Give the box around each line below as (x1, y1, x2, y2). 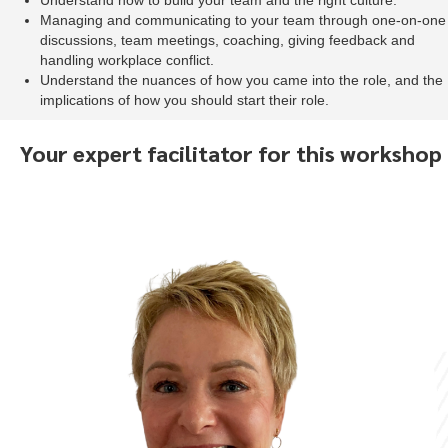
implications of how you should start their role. (40, 92, 329, 109)
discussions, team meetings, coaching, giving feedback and (40, 32, 415, 49)
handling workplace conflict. (40, 52, 214, 69)
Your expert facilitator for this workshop (20, 139, 442, 168)
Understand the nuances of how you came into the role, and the (40, 72, 443, 89)
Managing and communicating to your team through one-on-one (40, 12, 446, 29)
